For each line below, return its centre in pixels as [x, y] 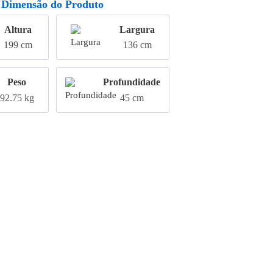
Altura [18, 30]
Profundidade [132, 82]
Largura [137, 30]
